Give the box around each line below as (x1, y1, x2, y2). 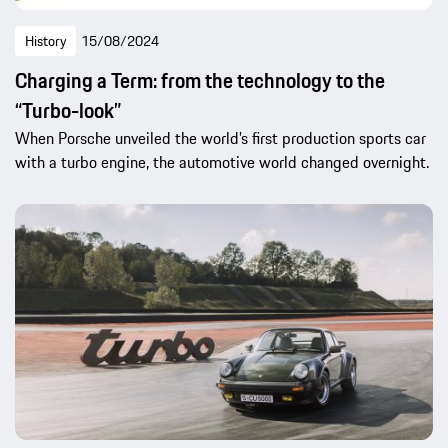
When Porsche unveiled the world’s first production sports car (15, 125, 426, 150)
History (25, 29, 66, 52)
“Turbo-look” (15, 94, 121, 126)
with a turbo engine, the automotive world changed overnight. (15, 149, 429, 174)
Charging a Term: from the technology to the (15, 64, 385, 96)
